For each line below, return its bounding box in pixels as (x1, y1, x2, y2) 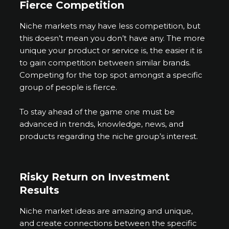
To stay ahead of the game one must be (19, 107, 175, 117)
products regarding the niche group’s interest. (19, 131, 198, 142)
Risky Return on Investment (19, 171, 170, 184)
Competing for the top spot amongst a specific (19, 70, 203, 80)
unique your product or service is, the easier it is (19, 45, 202, 56)
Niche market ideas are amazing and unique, (19, 206, 193, 216)
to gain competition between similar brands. (19, 58, 191, 68)
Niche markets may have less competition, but (19, 21, 201, 31)
